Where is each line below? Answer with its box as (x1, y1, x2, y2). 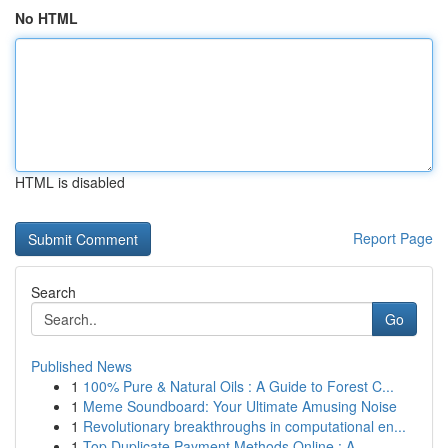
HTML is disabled (15, 172, 125, 192)
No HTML (15, 8, 78, 28)
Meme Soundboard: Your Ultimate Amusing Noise (83, 396, 397, 416)
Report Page (353, 228, 433, 248)
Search (31, 282, 76, 302)
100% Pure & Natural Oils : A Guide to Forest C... (83, 376, 394, 396)
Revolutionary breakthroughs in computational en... (83, 416, 406, 436)
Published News (31, 356, 132, 376)
